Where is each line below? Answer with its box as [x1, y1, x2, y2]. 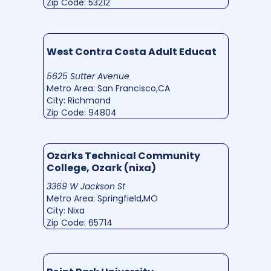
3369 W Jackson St [46, 180, 125, 193]
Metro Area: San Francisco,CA [46, 82, 170, 95]
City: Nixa [46, 204, 85, 217]
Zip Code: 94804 [46, 106, 117, 119]
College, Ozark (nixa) [46, 161, 156, 175]
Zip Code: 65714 [46, 217, 113, 229]
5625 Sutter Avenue [46, 70, 129, 83]
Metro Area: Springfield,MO [46, 192, 158, 205]
